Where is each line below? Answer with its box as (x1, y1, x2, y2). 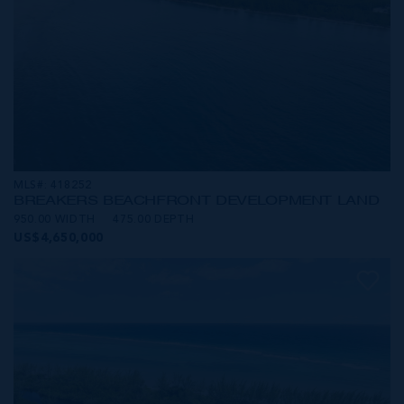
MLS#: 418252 (14, 179, 92, 191)
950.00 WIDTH (14, 214, 96, 225)
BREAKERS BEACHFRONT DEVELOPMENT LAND (14, 192, 380, 207)
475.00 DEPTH (113, 214, 195, 225)
